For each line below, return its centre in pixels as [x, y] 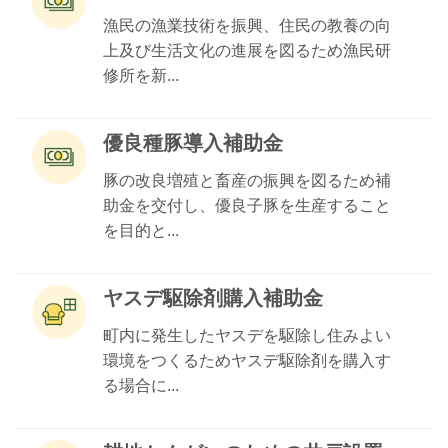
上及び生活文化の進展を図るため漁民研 [247, 50]
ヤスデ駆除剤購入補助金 [213, 298]
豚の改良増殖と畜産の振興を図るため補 [247, 180]
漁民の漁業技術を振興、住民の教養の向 [247, 25]
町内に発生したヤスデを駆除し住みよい [247, 335]
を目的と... [141, 230]
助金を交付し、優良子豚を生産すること [247, 205]
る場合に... [141, 385]
